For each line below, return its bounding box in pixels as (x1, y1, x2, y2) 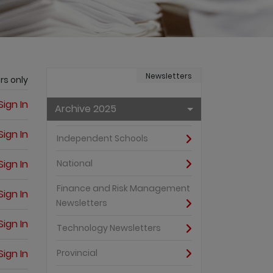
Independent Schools (57, 132, 148, 145)
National (57, 157, 93, 170)
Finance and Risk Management (57, 182, 190, 195)
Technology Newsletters (57, 222, 161, 235)
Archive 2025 (55, 102, 116, 116)
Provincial (57, 247, 97, 260)
